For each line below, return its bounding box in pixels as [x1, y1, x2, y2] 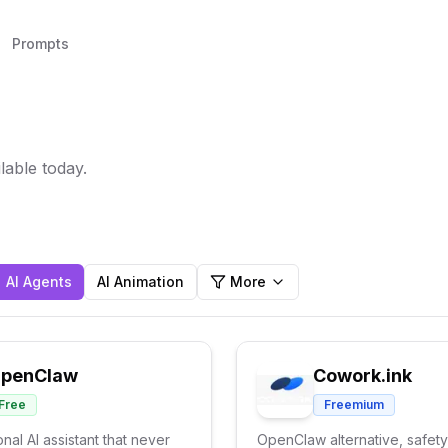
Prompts [11, 35, 69, 52]
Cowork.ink [313, 365, 412, 386]
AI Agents [6, 273, 72, 290]
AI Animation [97, 273, 184, 290]
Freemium [324, 397, 384, 412]
